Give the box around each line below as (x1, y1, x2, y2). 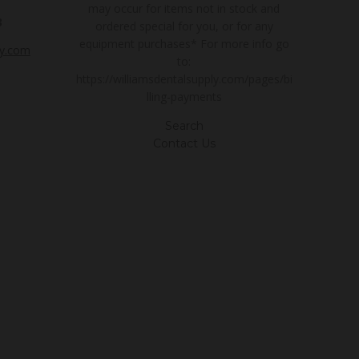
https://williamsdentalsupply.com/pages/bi (75, 71, 292, 87)
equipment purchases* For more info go (79, 35, 289, 51)
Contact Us (152, 135, 216, 151)
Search (164, 118, 204, 133)
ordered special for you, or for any (95, 18, 273, 34)
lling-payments (146, 88, 222, 104)
